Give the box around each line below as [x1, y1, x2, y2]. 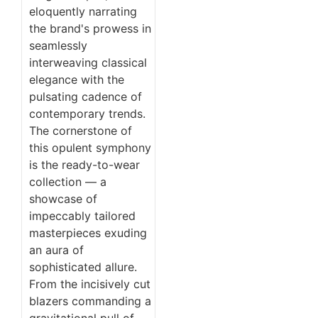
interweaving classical [29, 55, 147, 70]
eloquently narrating [29, 4, 137, 18]
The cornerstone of [29, 123, 132, 138]
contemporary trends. [29, 106, 146, 121]
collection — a [29, 174, 106, 189]
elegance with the [29, 72, 124, 87]
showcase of [29, 191, 97, 206]
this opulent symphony [29, 140, 151, 155]
